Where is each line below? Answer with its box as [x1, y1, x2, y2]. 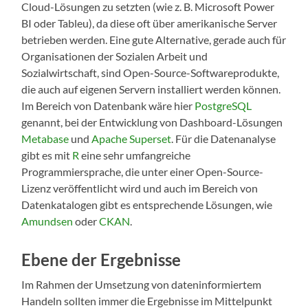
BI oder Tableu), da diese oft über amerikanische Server [21, 16, 278, 30]
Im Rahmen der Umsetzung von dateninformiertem [21, 278, 262, 291]
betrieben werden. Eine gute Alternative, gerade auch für [21, 33, 287, 47]
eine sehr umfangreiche [79, 148, 191, 162]
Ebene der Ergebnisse [21, 250, 181, 270]
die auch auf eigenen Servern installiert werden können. [21, 82, 281, 96]
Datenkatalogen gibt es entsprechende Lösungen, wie [21, 198, 273, 212]
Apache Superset [91, 132, 172, 146]
